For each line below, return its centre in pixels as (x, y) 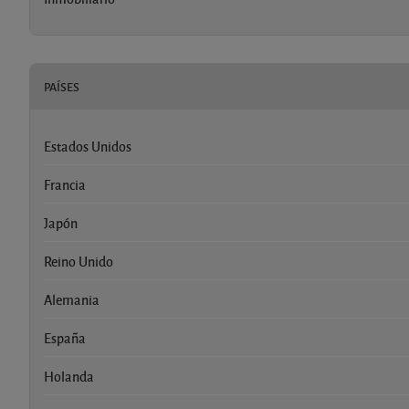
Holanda (69, 376)
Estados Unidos (88, 146)
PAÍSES (62, 86)
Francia (65, 184)
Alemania (72, 299)
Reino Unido (79, 261)
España (65, 337)
